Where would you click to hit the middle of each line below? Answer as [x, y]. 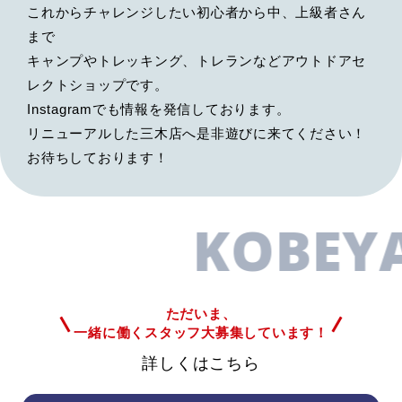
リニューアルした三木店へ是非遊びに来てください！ [197, 133]
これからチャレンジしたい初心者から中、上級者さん [197, 12]
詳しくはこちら [201, 363]
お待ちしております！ [98, 157]
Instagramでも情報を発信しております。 [159, 109]
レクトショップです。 [98, 84]
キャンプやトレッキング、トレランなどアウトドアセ [197, 60]
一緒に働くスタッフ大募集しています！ [201, 332]
